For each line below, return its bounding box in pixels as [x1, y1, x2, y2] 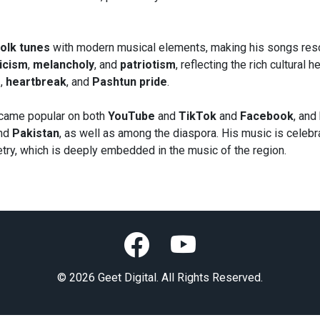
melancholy [33, 58, 94, 72]
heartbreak [6, 75, 66, 89]
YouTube [108, 109, 158, 124]
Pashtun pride [92, 75, 167, 89]
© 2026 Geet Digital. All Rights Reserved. [57, 271, 263, 285]
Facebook [237, 109, 294, 124]
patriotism [120, 58, 176, 72]
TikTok [179, 109, 216, 124]
